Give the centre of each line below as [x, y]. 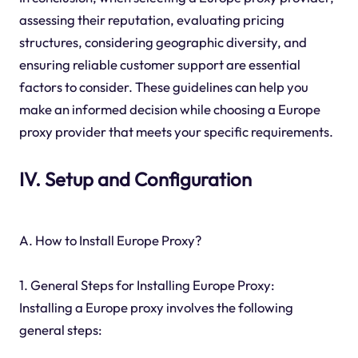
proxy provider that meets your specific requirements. [176, 132]
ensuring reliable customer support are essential [159, 65]
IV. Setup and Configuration [135, 179]
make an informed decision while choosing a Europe [169, 109]
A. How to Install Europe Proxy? [110, 240]
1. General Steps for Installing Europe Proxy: [147, 284]
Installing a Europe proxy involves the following [156, 307]
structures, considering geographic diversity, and [163, 42]
